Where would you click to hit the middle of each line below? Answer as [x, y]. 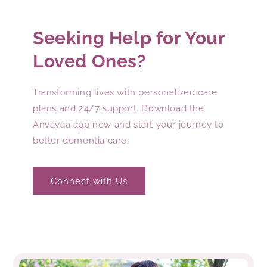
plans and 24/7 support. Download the [119, 109]
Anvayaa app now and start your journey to [128, 125]
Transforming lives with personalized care [125, 93]
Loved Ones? [90, 61]
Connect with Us [89, 181]
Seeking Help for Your [129, 38]
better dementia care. [81, 141]
